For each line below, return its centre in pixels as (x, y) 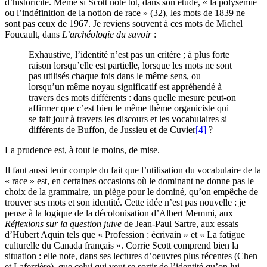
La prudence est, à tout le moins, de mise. (82, 150)
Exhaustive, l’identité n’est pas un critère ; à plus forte (129, 54)
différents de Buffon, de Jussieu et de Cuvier (112, 129)
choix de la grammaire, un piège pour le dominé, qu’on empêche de (131, 191)
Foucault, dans (33, 34)
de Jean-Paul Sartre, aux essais (180, 223)
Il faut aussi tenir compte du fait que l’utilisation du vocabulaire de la (133, 170)
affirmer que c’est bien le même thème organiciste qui (129, 108)
